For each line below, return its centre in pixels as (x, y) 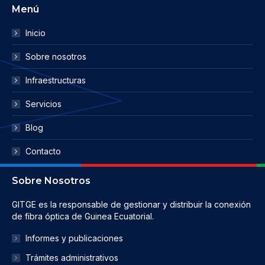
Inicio (35, 33)
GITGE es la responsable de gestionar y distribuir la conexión (131, 204)
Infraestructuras (56, 80)
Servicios (43, 104)
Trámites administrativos (72, 258)
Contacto (43, 151)
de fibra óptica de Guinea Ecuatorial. (83, 216)
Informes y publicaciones (74, 238)
